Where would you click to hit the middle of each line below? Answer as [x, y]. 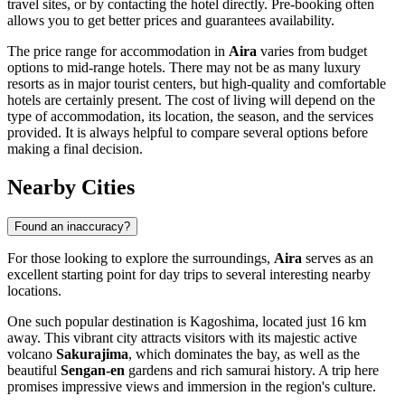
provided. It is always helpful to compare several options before [188, 132]
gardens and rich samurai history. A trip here [252, 371]
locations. [34, 291]
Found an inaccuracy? [72, 227]
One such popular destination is [99, 322]
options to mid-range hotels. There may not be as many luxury [184, 67]
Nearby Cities [71, 187]
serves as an [338, 259]
